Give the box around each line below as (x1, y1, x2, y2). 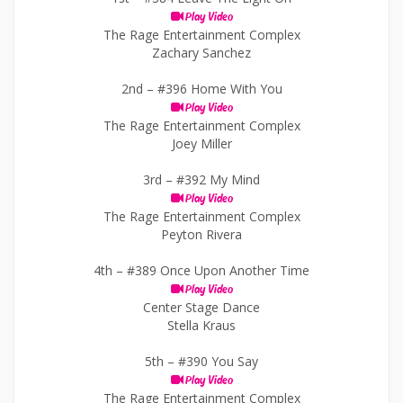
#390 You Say (178, 353, 258, 370)
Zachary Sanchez (152, 44, 251, 61)
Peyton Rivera (161, 226, 242, 243)
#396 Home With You (157, 80, 282, 97)
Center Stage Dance (143, 299, 260, 316)
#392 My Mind (176, 171, 260, 188)
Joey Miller (171, 135, 232, 152)
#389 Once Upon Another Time (127, 262, 309, 279)
